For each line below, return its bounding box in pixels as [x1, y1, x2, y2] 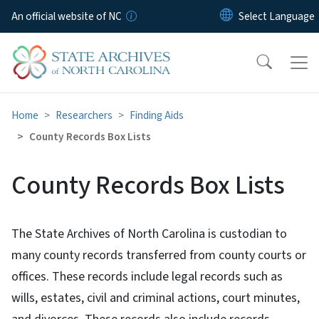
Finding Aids [130, 107, 184, 123]
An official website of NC [11, 9, 122, 24]
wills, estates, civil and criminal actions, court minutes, [11, 288, 300, 307]
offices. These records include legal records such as [11, 267, 283, 286]
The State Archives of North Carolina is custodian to [11, 224, 287, 243]
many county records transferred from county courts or [11, 246, 306, 264]
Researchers [56, 107, 113, 123]
